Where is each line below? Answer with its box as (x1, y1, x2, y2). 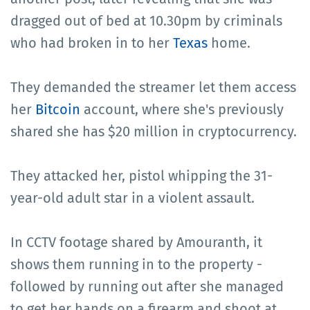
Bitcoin (35, 100, 80, 118)
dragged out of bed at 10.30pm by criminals (10, 12, 282, 29)
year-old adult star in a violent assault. (10, 189, 255, 206)
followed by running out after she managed (10, 277, 284, 295)
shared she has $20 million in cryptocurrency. (10, 122, 297, 140)
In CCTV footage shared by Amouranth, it (10, 233, 262, 250)
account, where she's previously (80, 100, 284, 118)
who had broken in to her (10, 34, 173, 51)
